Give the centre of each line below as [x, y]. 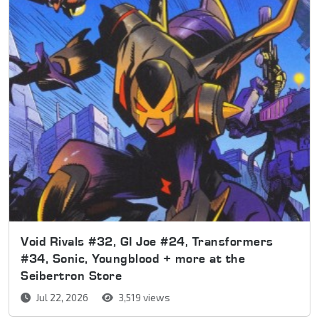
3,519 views [143, 298]
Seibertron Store [71, 276]
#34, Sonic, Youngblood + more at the [133, 258]
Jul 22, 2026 [62, 298]
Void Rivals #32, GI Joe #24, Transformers [147, 241]
